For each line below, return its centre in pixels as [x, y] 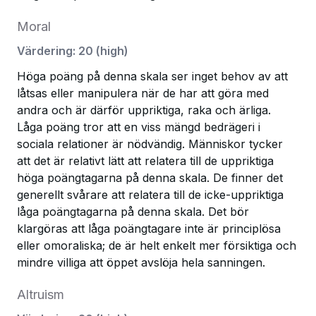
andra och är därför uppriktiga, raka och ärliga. [144, 110]
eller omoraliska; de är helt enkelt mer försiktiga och [157, 245]
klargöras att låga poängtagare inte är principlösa [149, 229]
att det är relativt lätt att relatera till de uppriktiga [145, 161]
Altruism [41, 294]
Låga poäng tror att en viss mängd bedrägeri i [139, 127]
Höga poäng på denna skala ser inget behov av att [152, 76]
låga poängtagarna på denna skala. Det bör [133, 212]
